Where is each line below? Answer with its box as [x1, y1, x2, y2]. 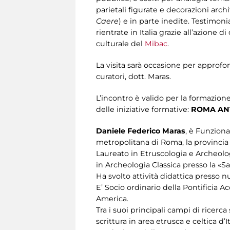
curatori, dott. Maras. [96, 72, 171, 82]
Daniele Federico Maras [96, 126, 185, 136]
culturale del [96, 39, 145, 49]
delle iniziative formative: [96, 105, 191, 114]
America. [96, 194, 128, 204]
